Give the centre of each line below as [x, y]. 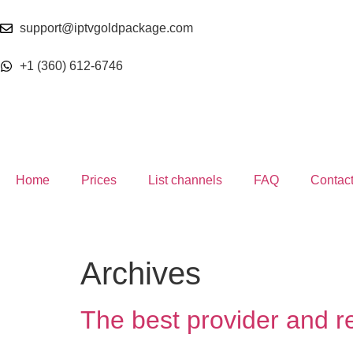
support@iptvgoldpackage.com [106, 28]
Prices [99, 180]
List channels [185, 180]
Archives [141, 273]
